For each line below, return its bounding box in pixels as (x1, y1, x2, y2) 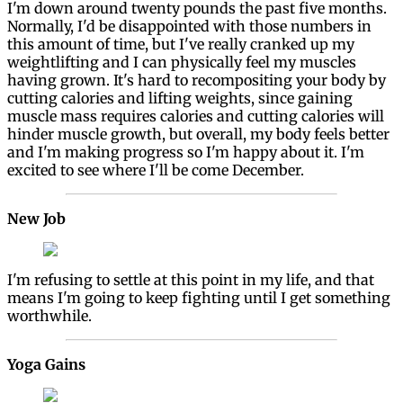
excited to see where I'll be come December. (7, 161, 304, 180)
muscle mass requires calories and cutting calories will (7, 107, 384, 126)
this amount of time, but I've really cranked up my (7, 35, 354, 54)
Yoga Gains (7, 355, 85, 374)
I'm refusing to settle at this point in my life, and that (7, 271, 374, 290)
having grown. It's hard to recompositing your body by (7, 71, 386, 90)
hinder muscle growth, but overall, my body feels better (7, 125, 390, 144)
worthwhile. (7, 307, 92, 326)
